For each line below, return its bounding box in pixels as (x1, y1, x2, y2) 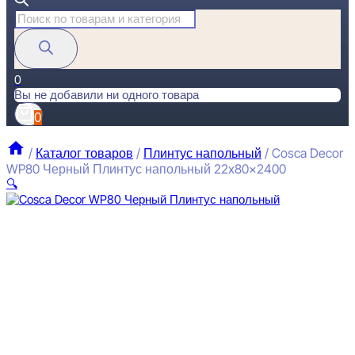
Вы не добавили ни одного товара (14, 87, 199, 102)
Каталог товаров (36, 145, 133, 161)
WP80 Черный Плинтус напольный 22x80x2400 (6, 161, 286, 177)
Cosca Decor (272, 145, 343, 161)
